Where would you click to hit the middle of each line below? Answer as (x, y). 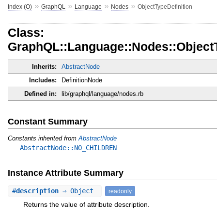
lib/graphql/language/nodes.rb (102, 94)
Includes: (43, 80)
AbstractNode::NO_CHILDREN (68, 147)
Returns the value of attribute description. (86, 204)
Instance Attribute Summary (65, 173)
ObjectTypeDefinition (165, 7)
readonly (120, 191)
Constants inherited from (43, 138)
